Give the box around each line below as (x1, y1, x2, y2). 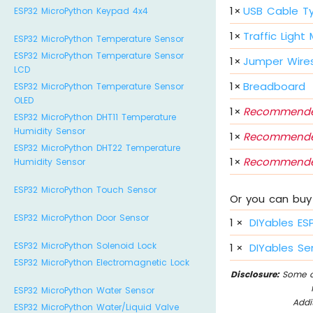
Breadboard (243, 79, 306, 94)
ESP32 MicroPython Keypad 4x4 (14, 5, 148, 17)
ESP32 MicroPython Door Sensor (14, 212, 149, 224)
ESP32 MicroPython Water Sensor (14, 284, 154, 296)
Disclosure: (231, 268, 279, 280)
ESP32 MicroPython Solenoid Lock (14, 240, 156, 252)
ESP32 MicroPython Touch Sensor (14, 184, 156, 196)
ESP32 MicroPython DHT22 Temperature (14, 142, 180, 154)
